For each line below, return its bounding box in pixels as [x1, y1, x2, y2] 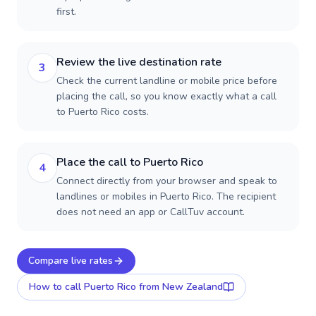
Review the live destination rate [56, 54, 221, 70]
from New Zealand [136, 280, 223, 293]
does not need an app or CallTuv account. [56, 205, 245, 219]
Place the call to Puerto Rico [56, 154, 203, 170]
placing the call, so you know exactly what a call [56, 90, 276, 103]
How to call [29, 280, 84, 293]
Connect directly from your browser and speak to [56, 174, 277, 188]
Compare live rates [28, 254, 113, 267]
